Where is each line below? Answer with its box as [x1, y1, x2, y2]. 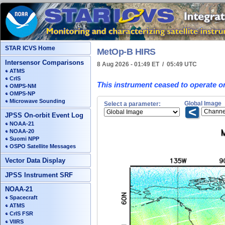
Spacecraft [10, 194, 38, 200]
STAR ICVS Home [5, 44, 55, 52]
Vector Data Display [5, 156, 65, 164]
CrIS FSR [10, 210, 33, 216]
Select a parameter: [104, 100, 161, 108]
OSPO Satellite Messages [10, 143, 76, 149]
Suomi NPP [10, 135, 39, 142]
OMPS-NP [10, 90, 35, 96]
